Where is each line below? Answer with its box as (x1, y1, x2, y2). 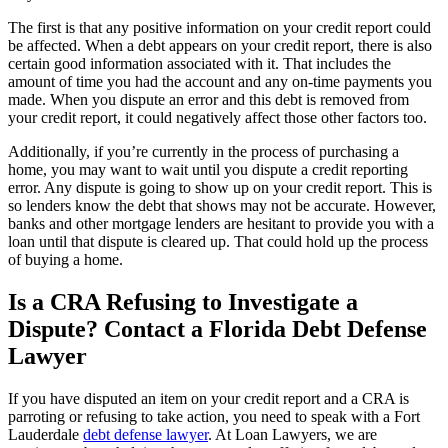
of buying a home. (8, 250, 123, 268)
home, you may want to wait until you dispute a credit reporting (8, 160, 408, 178)
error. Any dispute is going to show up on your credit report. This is (8, 178, 432, 196)
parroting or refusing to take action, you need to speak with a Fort (8, 407, 420, 425)
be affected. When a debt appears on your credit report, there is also (8, 36, 432, 54)
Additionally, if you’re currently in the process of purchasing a (8, 142, 399, 160)
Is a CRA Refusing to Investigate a (8, 288, 358, 315)
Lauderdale (8, 425, 83, 443)
